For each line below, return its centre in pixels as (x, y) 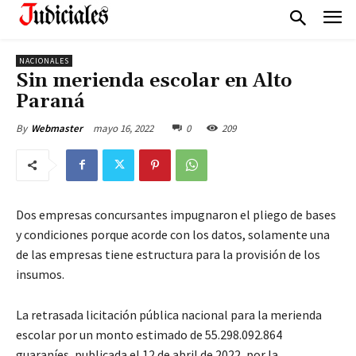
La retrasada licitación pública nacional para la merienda (169, 314)
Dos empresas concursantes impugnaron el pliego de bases (176, 214)
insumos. (40, 274)
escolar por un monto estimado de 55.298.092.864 (149, 334)
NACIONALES (44, 60)
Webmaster (57, 128)
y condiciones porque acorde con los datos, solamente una (173, 234)
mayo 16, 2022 (123, 128)
